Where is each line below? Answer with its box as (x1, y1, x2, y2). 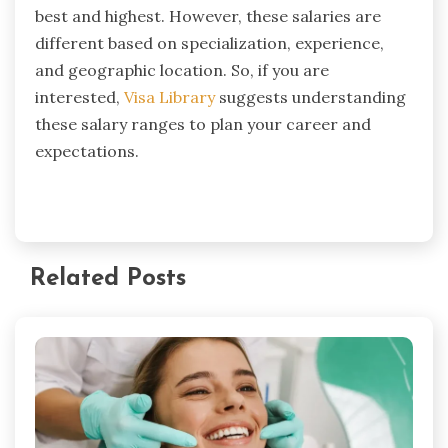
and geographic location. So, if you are (35, 59, 329, 80)
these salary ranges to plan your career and (35, 113, 371, 134)
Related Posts (30, 267, 186, 292)
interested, (35, 86, 124, 107)
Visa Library (124, 86, 215, 107)
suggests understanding (215, 86, 406, 107)
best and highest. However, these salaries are (35, 5, 381, 26)
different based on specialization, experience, (35, 32, 384, 53)
